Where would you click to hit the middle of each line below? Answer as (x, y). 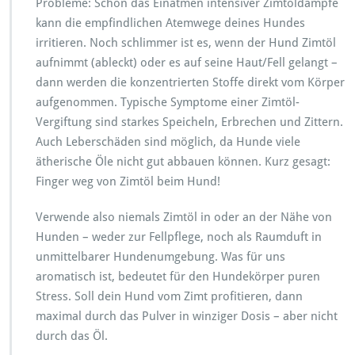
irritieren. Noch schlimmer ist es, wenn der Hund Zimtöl (186, 42)
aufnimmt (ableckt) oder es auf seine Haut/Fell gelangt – (187, 62)
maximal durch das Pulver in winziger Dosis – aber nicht (187, 316)
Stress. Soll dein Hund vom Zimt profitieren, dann (169, 296)
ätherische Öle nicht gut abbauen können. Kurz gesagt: (183, 161)
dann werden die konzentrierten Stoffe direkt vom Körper (190, 82)
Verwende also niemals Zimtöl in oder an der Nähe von (184, 217)
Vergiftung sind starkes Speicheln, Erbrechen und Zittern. (189, 122)
